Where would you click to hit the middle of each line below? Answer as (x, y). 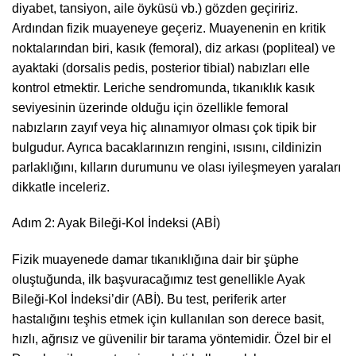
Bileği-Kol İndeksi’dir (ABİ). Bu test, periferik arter (149, 300)
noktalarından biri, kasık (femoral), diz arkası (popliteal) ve (174, 48)
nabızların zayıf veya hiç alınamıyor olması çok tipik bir (164, 127)
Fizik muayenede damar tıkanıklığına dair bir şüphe (155, 260)
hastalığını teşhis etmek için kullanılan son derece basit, (168, 319)
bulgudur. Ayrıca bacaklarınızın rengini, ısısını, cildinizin (167, 147)
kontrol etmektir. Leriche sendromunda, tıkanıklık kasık (163, 87)
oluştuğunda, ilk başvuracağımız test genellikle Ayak (159, 280)
